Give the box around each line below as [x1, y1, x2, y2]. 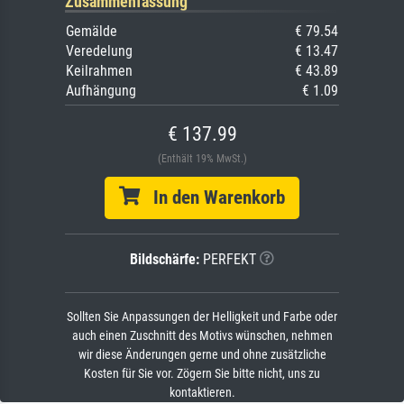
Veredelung [66, 41, 133, 60]
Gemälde [66, 22, 117, 40]
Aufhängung [66, 81, 136, 99]
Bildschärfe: [130, 250, 199, 268]
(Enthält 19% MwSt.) [157, 151, 247, 165]
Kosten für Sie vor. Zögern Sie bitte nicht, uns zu [84, 365, 320, 381]
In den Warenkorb [140, 186, 285, 208]
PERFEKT [199, 250, 256, 268]
